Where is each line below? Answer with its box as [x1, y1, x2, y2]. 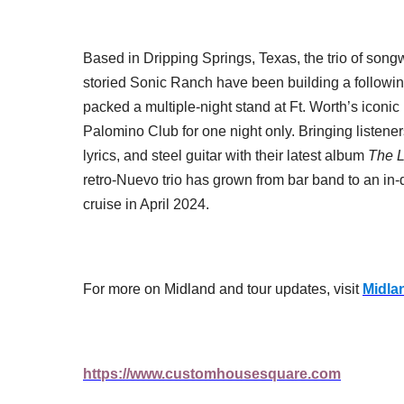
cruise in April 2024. [83, 196, 209, 212]
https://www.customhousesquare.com [83, 365, 341, 381]
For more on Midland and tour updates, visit [83, 280, 363, 297]
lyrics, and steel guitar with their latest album [83, 147, 368, 163]
